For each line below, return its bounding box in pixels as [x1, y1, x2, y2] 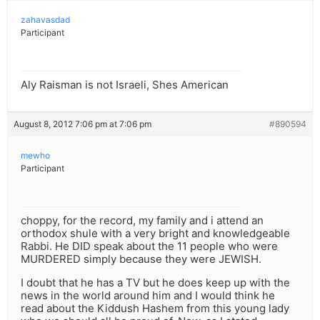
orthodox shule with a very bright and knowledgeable [21, 226, 290, 241]
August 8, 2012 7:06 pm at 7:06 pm [14, 119, 151, 130]
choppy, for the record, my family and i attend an [21, 214, 264, 228]
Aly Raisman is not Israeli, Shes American [21, 78, 229, 92]
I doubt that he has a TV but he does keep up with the [21, 276, 290, 290]
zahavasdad [21, 14, 70, 26]
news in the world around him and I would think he [21, 289, 275, 303]
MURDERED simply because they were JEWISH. [21, 252, 261, 266]
